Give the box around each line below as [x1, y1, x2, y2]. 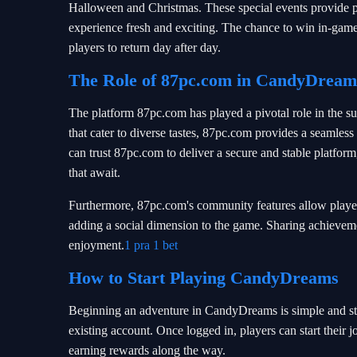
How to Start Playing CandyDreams [69, 268, 339, 288]
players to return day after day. [69, 41, 221, 54]
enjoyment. [69, 238, 124, 252]
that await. [69, 166, 120, 179]
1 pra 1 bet [124, 238, 178, 252]
